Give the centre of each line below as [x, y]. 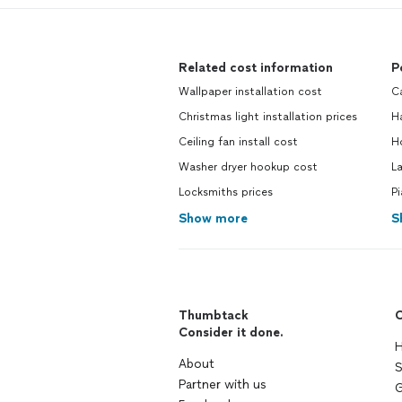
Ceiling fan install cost [238, 142]
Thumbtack [214, 316]
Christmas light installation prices [268, 117]
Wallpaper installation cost [250, 92]
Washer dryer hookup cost [248, 167]
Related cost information [256, 68]
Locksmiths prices [226, 192]
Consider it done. [231, 333]
